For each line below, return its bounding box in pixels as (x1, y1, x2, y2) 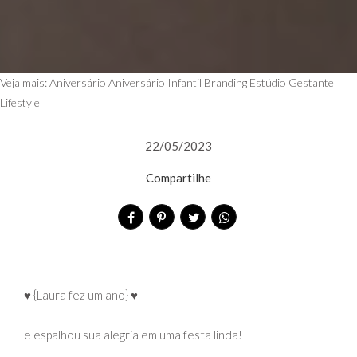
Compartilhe (146, 170, 211, 185)
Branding (204, 75, 247, 89)
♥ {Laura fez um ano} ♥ (24, 287, 138, 302)
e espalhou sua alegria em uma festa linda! (24, 327, 242, 342)
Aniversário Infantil (108, 75, 202, 89)
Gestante (288, 75, 334, 89)
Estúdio (249, 75, 286, 89)
